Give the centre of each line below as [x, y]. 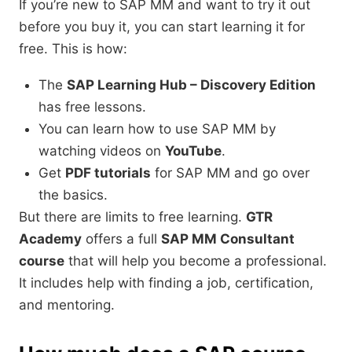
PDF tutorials [108, 173]
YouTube [193, 151]
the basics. [73, 195]
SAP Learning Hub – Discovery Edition [191, 85]
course [42, 261]
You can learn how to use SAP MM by [157, 129]
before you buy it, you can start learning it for [162, 27]
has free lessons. [92, 107]
